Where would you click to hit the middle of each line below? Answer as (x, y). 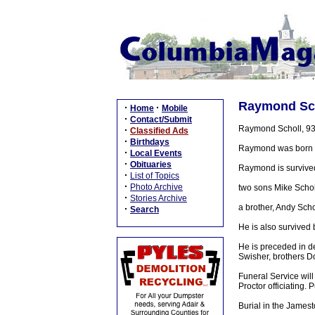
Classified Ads (159, 131)
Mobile (175, 108)
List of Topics (155, 176)
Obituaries (151, 165)
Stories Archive (159, 198)
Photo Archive (156, 187)
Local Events (156, 153)
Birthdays (150, 142)
